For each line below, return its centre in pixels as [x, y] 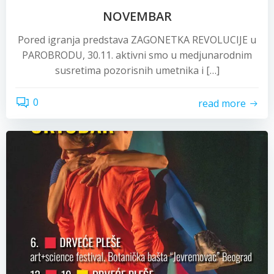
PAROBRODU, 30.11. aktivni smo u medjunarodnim [137, 55]
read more [222, 103]
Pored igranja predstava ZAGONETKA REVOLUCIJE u [137, 40]
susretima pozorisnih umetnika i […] [137, 70]
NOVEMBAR [137, 16]
